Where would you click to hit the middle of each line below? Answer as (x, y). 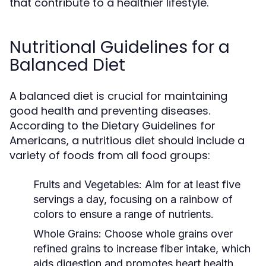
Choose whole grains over (167, 234)
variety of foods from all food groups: (110, 155)
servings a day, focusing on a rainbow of (133, 199)
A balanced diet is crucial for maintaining (118, 96)
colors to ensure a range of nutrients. (123, 214)
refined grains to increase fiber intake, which (142, 248)
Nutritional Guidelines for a (120, 47)
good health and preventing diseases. (110, 111)
